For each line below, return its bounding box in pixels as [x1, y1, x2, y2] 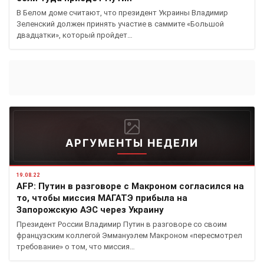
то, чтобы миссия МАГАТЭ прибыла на [16, 193, 187, 204]
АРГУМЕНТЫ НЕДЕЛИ [65, 137, 199, 150]
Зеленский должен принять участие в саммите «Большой [16, 19, 224, 29]
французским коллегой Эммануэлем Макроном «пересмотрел [16, 231, 242, 240]
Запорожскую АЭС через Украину [16, 204, 164, 216]
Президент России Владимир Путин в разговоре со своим [16, 220, 227, 229]
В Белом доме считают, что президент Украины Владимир [16, 8, 228, 18]
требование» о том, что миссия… [16, 242, 135, 252]
